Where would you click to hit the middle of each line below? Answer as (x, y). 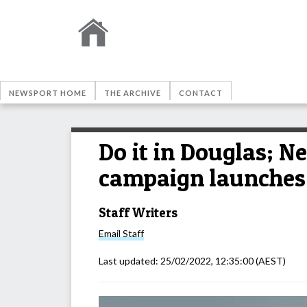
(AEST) (270, 261)
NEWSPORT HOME (48, 93)
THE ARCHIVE (133, 93)
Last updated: (130, 261)
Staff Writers (138, 212)
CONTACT (201, 93)
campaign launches (202, 178)
